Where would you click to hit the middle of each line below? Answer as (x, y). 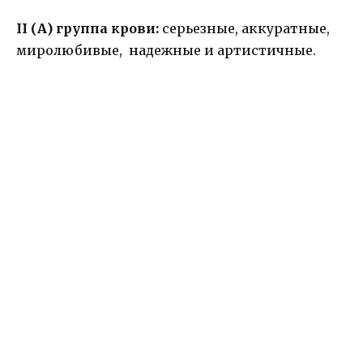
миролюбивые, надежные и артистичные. (166, 51)
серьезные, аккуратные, (244, 29)
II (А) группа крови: (88, 29)
